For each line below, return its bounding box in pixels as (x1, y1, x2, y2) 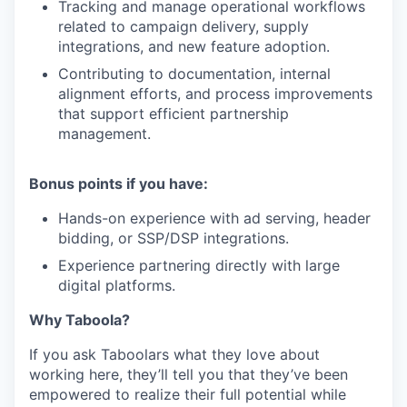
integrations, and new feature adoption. (58, 36, 330, 55)
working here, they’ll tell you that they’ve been (29, 364, 348, 383)
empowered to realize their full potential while (29, 384, 346, 403)
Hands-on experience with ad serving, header (58, 208, 371, 227)
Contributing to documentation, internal (58, 64, 331, 83)
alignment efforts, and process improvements (58, 84, 372, 103)
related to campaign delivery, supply (58, 16, 309, 35)
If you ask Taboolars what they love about (29, 344, 320, 363)
